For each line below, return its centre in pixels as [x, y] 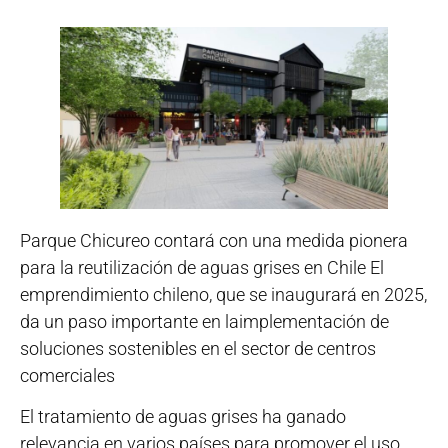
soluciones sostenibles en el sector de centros [198, 348]
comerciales [67, 375]
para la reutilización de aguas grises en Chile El [202, 267]
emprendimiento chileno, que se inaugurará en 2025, [223, 294]
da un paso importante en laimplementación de [204, 321]
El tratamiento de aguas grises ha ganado [183, 417]
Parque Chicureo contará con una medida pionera [214, 240]
